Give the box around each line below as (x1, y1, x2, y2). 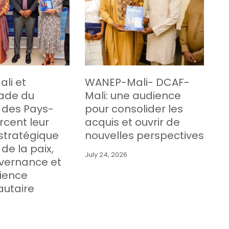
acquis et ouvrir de (84, 115, 180, 130)
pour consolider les (84, 102, 183, 117)
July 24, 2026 (84, 150, 127, 160)
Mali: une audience (84, 88, 181, 103)
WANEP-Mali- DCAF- (84, 75, 190, 90)
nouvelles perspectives (84, 128, 204, 143)
